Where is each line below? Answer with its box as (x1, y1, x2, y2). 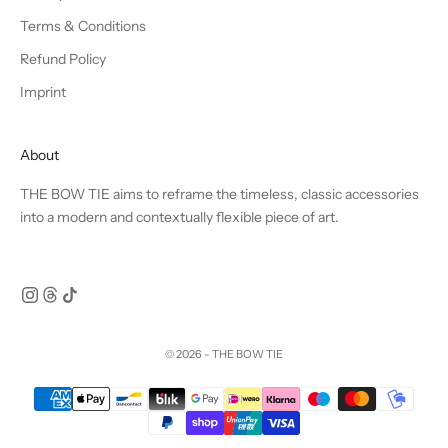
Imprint (20, 83, 66, 102)
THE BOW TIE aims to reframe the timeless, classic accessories (20, 185, 419, 204)
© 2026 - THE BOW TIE (165, 347, 283, 362)
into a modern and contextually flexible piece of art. (20, 208, 339, 227)
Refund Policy (20, 50, 106, 69)
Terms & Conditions (20, 17, 146, 36)
